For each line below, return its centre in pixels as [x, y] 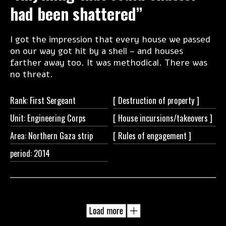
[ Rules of [130, 136]
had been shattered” [76, 14]
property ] [183, 100]
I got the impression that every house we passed [110, 40]
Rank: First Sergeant [43, 100]
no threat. [32, 74]
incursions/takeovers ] [176, 118]
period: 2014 [30, 153]
